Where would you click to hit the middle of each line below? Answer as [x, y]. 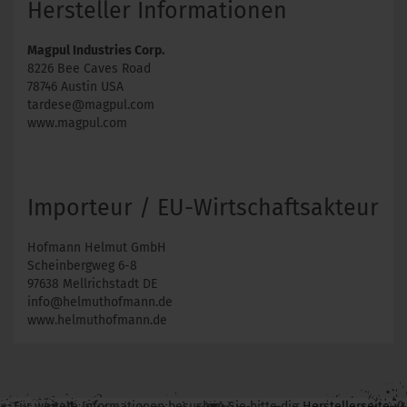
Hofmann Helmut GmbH [97, 248]
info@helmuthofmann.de [100, 302]
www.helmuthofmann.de [97, 320]
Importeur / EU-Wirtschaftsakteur [203, 208]
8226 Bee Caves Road [89, 69]
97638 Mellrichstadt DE [92, 284]
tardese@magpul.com [91, 105]
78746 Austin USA [75, 87]
